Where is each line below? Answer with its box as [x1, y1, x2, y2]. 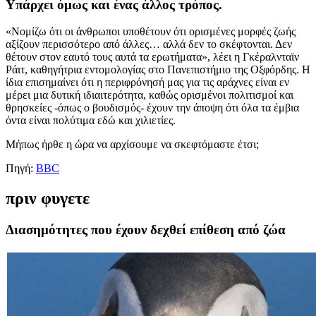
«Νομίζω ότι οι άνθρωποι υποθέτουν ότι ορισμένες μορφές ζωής [6, 25, 296, 38]
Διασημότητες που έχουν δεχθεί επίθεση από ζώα [6, 222, 286, 238]
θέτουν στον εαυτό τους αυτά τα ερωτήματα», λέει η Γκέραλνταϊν [6, 51, 299, 63]
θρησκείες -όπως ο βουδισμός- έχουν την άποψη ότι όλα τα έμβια [6, 102, 299, 114]
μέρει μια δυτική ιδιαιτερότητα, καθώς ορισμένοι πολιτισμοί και [6, 89, 293, 102]
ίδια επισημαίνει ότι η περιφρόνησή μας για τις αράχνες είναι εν [6, 76, 289, 89]
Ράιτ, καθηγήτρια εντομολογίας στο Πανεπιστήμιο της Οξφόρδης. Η [6, 63, 310, 76]
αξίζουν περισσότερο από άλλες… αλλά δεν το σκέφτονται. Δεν [6, 38, 292, 51]
